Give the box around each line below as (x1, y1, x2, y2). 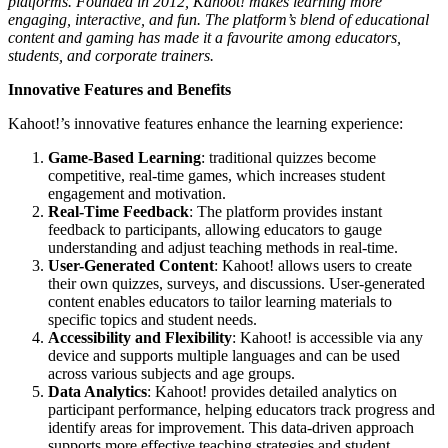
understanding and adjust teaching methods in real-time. (48, 239, 398, 257)
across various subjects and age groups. (48, 365, 295, 383)
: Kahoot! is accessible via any (232, 329, 423, 347)
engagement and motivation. (48, 185, 226, 203)
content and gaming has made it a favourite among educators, (8, 29, 401, 47)
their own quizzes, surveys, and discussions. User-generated (48, 275, 425, 293)
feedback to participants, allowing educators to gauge (48, 221, 382, 239)
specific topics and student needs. (48, 311, 257, 329)
